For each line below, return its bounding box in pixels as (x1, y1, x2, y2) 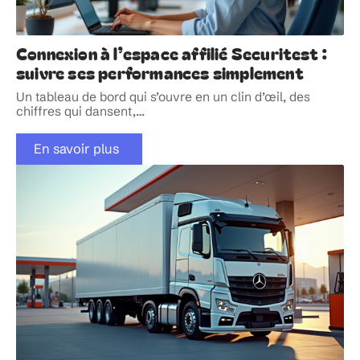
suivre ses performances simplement (16, 59, 304, 84)
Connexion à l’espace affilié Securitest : (16, 40, 329, 65)
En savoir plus (33, 141, 119, 157)
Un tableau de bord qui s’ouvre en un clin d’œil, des (16, 88, 310, 104)
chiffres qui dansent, (16, 103, 136, 119)
